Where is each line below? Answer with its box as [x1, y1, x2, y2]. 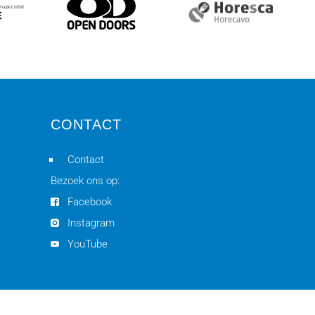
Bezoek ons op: [50, 174, 120, 187]
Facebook [67, 195, 112, 208]
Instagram [67, 217, 115, 229]
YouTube [67, 238, 108, 250]
